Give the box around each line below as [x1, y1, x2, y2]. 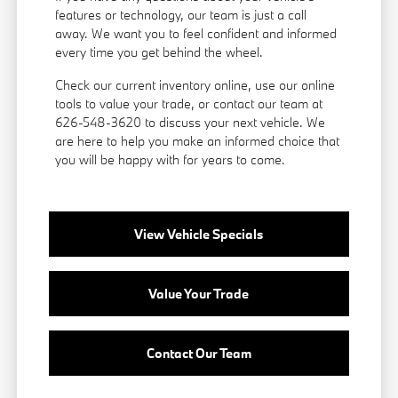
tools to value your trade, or [55, 95, 214, 113]
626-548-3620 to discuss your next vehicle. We [55, 114, 326, 131]
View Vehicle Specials [134, 226, 264, 243]
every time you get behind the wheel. [55, 44, 264, 61]
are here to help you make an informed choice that [55, 132, 340, 150]
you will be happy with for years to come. [55, 151, 286, 169]
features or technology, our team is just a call [55, 6, 307, 24]
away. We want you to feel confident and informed [55, 25, 338, 43]
